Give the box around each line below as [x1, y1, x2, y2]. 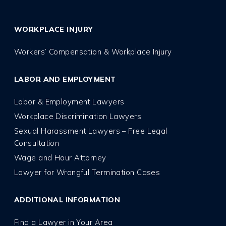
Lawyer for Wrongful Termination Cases [14, 167, 160, 178]
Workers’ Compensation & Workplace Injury [14, 47, 172, 57]
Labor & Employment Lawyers [14, 97, 125, 107]
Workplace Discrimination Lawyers [14, 111, 142, 122]
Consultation [14, 138, 60, 148]
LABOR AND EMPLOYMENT [14, 75, 116, 84]
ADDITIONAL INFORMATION [14, 195, 121, 205]
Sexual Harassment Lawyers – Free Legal [14, 126, 167, 136]
